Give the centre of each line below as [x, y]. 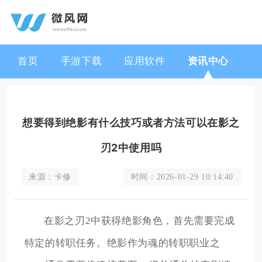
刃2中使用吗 [131, 147]
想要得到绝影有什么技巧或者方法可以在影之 [131, 122]
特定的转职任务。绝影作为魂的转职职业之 [122, 243]
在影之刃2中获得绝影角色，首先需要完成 [139, 221]
